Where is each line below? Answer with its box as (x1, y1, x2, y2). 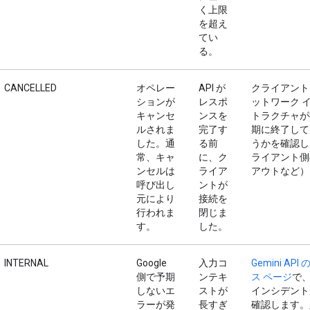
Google (136, 257, 167, 268)
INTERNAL (4, 257, 48, 268)
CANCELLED (4, 82, 57, 93)
